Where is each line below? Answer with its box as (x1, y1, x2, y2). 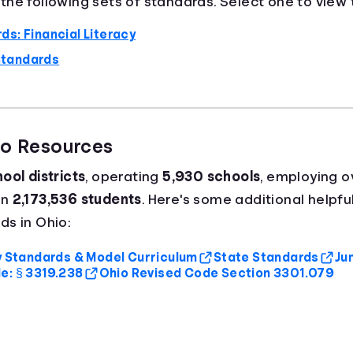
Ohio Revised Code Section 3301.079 (98, 267, 335, 280)
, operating (85, 169, 163, 184)
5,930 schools (162, 169, 261, 184)
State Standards (213, 251, 319, 264)
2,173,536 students (12, 192, 142, 206)
